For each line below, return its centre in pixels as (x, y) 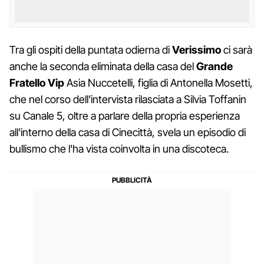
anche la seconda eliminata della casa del (103, 66)
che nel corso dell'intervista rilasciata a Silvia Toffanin (128, 99)
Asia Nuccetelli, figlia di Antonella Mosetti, (159, 82)
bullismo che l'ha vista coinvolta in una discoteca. (119, 148)
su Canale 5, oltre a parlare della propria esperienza (125, 115)
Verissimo (197, 49)
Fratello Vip (37, 82)
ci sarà (237, 49)
